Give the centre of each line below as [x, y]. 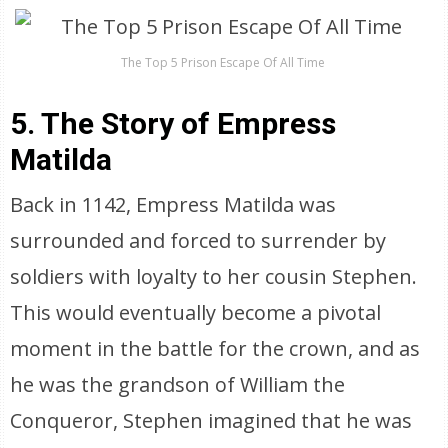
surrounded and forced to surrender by [198, 240]
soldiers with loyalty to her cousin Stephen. [214, 276]
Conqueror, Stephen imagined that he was [211, 420]
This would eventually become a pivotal [196, 312]
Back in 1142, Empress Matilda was [173, 204]
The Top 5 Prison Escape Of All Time [223, 62]
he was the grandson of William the [178, 384]
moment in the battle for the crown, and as [215, 348]
